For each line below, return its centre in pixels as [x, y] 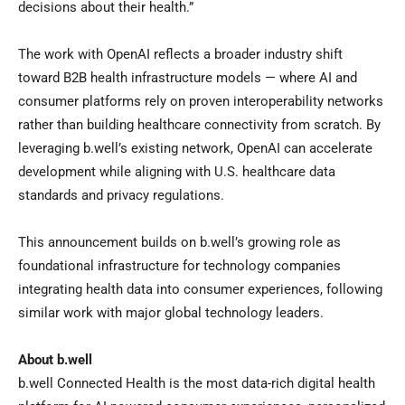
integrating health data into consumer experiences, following [200, 290]
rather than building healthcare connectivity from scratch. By [199, 125]
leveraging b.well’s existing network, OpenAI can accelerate [195, 149]
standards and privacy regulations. [121, 196]
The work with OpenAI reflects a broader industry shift [180, 55]
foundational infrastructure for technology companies [179, 266]
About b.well [55, 360]
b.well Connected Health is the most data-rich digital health [197, 384]
